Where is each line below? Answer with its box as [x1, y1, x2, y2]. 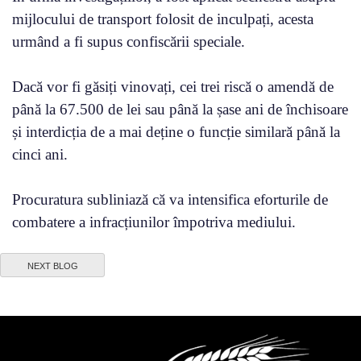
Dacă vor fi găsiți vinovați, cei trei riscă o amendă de [12, 77, 334, 95]
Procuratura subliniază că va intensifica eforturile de [12, 190, 328, 208]
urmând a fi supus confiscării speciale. [12, 32, 245, 50]
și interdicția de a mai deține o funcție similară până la [12, 122, 340, 140]
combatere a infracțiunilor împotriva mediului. [12, 213, 296, 230]
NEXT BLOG [27, 260, 78, 271]
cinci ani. [12, 145, 68, 163]
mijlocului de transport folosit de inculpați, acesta [12, 10, 313, 27]
